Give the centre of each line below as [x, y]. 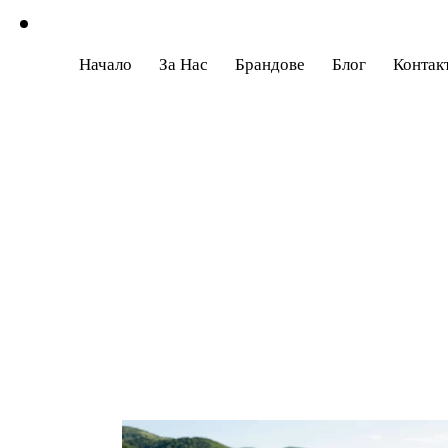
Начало [105, 63]
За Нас [183, 63]
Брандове [269, 63]
